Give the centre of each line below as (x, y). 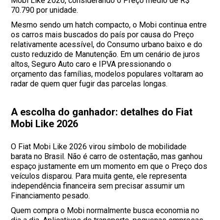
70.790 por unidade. (45, 10)
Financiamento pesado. (51, 196)
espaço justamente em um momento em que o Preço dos (109, 166)
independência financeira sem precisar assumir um (98, 186)
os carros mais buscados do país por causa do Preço (103, 35)
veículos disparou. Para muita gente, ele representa (99, 176)
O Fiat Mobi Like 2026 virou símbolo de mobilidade (99, 147)
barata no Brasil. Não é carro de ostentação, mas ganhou (107, 157)
